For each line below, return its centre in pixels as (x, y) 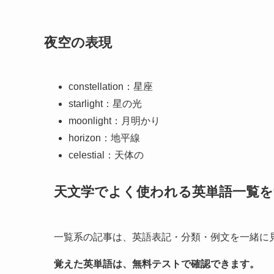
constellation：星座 (111, 87)
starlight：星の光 (105, 104)
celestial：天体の (106, 155)
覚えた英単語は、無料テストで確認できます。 (157, 264)
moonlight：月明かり (114, 121)
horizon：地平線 (104, 138)
